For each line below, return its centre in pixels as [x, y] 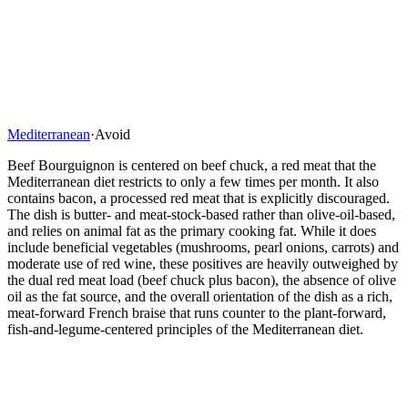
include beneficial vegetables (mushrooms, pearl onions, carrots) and [203, 247]
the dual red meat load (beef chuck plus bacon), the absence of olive [202, 280]
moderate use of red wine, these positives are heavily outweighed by [203, 263]
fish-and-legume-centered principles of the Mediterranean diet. [185, 329]
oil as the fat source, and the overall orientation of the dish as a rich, [200, 296]
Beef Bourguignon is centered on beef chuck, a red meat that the [192, 165]
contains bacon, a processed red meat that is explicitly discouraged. [199, 198]
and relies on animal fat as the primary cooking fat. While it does [192, 230]
